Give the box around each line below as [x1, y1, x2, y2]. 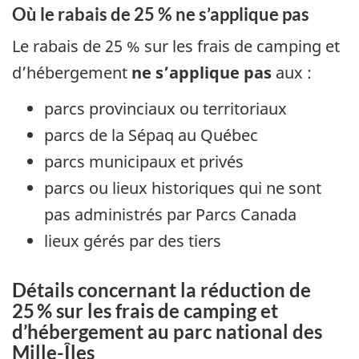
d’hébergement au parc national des [12, 319, 322, 343]
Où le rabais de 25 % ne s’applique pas [12, 2, 309, 25]
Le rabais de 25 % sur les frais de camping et [12, 35, 340, 58]
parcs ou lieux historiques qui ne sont [44, 176, 321, 199]
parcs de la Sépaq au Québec [44, 123, 258, 146]
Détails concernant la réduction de [12, 277, 311, 301]
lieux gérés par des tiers [44, 229, 221, 252]
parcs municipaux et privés [44, 150, 244, 172]
